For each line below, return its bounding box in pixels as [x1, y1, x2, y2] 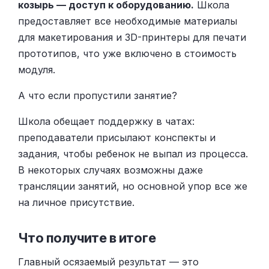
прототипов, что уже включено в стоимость [18, 47, 237, 59]
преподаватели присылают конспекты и [18, 131, 216, 144]
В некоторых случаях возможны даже [18, 163, 203, 176]
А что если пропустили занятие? [18, 89, 177, 101]
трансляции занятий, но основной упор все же [18, 180, 247, 192]
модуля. [18, 63, 55, 76]
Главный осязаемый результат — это [18, 255, 199, 268]
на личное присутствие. [18, 196, 134, 208]
